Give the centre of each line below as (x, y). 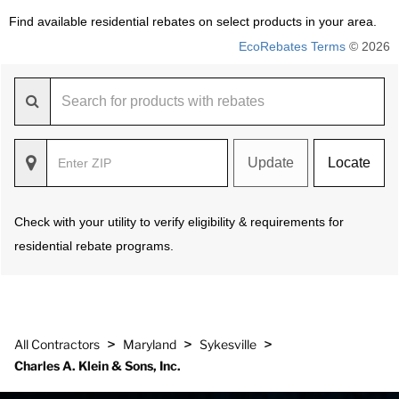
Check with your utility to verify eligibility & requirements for (179, 222)
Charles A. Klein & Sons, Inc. (98, 366)
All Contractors (57, 344)
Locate (349, 163)
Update (271, 163)
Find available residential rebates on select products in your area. (193, 21)
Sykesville (228, 344)
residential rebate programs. (94, 246)
